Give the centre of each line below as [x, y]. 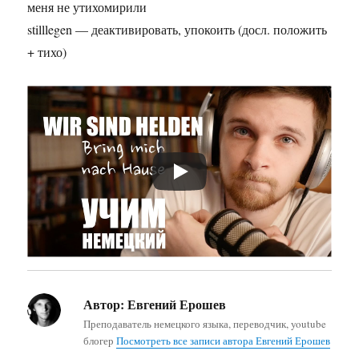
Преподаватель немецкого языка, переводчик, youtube [205, 323]
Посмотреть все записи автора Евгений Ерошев [224, 340]
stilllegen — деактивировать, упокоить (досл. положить [177, 30]
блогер [100, 340]
